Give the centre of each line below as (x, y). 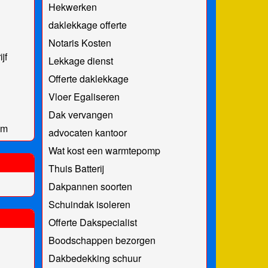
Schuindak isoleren (89, 204)
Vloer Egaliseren (84, 96)
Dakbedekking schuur (95, 258)
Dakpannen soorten (90, 186)
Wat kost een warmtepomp (104, 150)
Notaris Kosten (80, 42)
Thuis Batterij (76, 168)
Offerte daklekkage (88, 78)
